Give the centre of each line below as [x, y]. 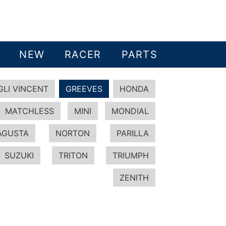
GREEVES [84, 89]
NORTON [73, 133]
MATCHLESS [30, 111]
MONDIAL [130, 111]
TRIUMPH [131, 155]
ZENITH [134, 178]
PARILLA [133, 133]
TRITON [73, 155]
